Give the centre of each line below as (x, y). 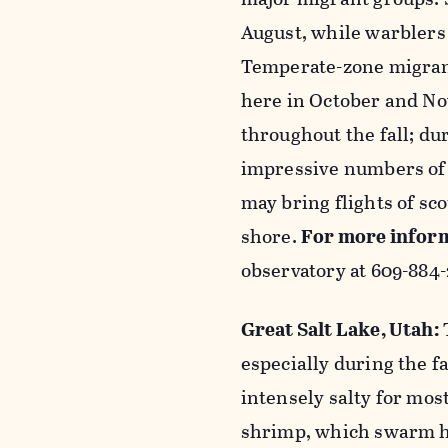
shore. (270, 236)
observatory (293, 270)
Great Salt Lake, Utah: (342, 329)
